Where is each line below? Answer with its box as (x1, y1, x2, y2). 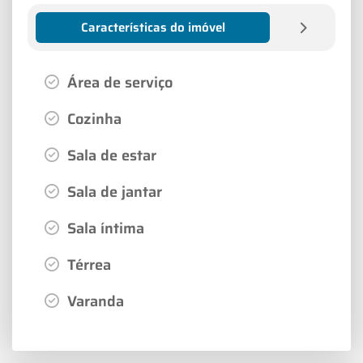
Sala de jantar (63, 179, 162, 203)
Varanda (63, 288, 124, 313)
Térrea (63, 252, 111, 276)
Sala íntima (63, 216, 144, 240)
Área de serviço (63, 70, 173, 94)
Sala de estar (63, 143, 156, 167)
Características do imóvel (80, 17, 225, 37)
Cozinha (63, 106, 122, 130)
